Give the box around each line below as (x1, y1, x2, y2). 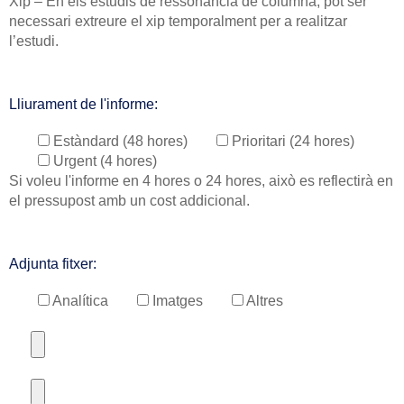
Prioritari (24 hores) (232, 133, 354, 149)
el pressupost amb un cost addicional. (9, 192, 250, 208)
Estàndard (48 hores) (53, 133, 188, 149)
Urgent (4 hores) (53, 152, 157, 169)
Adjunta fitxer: (9, 255, 96, 271)
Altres (246, 292, 283, 308)
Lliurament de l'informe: (9, 96, 158, 112)
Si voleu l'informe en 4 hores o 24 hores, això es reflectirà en (9, 172, 393, 188)
